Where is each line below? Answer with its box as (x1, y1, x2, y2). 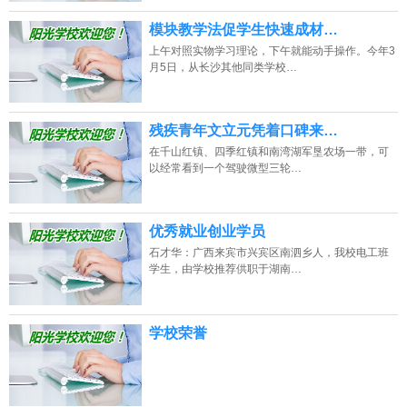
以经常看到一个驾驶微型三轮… (148, 162, 302, 175)
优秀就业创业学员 (148, 223, 265, 240)
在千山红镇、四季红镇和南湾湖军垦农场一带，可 (148, 145, 389, 159)
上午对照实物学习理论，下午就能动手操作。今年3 (148, 45, 395, 58)
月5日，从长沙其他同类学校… (148, 61, 297, 74)
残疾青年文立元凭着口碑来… (148, 123, 338, 139)
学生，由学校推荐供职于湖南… (148, 263, 302, 276)
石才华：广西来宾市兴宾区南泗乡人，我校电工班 (148, 246, 389, 260)
